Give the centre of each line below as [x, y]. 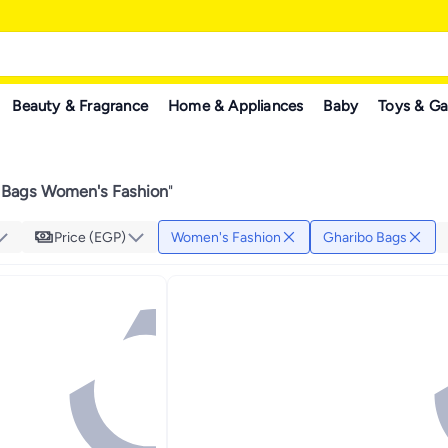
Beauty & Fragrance [80, 105]
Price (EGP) [90, 237]
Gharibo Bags [365, 237]
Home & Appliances [236, 105]
